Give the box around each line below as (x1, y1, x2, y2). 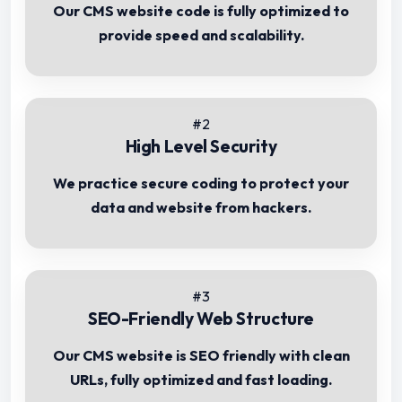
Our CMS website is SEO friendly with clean (52, 346, 350, 365)
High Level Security (125, 135, 277, 158)
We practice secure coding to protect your (53, 174, 349, 193)
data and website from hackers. (91, 198, 311, 217)
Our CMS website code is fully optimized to (53, 2, 349, 21)
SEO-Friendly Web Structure (87, 308, 315, 330)
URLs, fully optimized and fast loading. (70, 371, 332, 389)
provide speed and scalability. (98, 26, 304, 45)
